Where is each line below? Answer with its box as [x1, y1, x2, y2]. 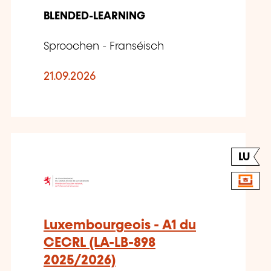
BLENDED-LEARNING [44, 10, 145, 22]
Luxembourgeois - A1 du [44, 218, 196, 232]
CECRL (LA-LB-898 [44, 235, 155, 250]
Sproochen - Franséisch [44, 41, 164, 52]
